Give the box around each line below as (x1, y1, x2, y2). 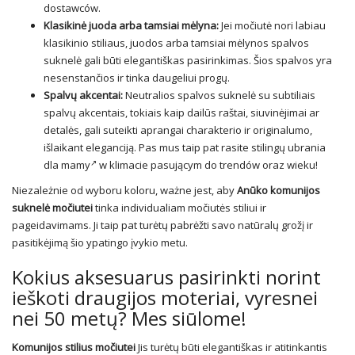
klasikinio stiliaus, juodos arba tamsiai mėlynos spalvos (44, 36, 309, 51)
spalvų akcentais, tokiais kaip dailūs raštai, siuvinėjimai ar (44, 105, 319, 120)
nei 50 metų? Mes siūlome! (12, 305, 246, 332)
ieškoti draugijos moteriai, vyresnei (12, 284, 318, 311)
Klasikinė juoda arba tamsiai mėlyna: (44, 18, 219, 33)
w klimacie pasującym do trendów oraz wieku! (97, 158, 318, 173)
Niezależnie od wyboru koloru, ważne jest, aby (12, 183, 237, 198)
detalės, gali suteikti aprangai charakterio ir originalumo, (44, 123, 312, 138)
